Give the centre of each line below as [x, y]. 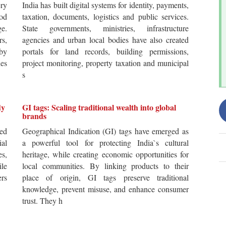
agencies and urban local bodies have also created [105, 40]
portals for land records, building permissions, [105, 51]
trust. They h [42, 201]
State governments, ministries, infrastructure [105, 28]
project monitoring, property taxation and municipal [105, 63]
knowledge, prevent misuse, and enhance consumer [105, 189]
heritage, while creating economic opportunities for [105, 154]
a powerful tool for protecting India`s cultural [105, 143]
